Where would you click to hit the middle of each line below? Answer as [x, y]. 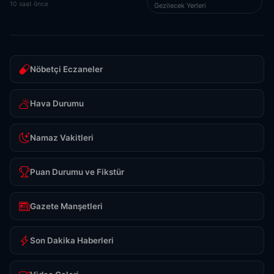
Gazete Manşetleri [66, 206]
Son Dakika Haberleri [72, 241]
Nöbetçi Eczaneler [66, 69]
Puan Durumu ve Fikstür [77, 172]
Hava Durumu [57, 104]
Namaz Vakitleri [62, 138]
